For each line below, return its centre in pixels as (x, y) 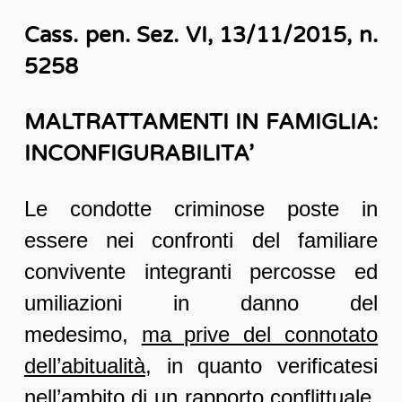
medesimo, (83, 335)
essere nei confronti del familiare (201, 240)
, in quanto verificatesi (262, 366)
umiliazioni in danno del (201, 303)
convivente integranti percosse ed (201, 272)
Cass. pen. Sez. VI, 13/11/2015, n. (201, 36)
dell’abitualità (84, 366)
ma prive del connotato (260, 335)
